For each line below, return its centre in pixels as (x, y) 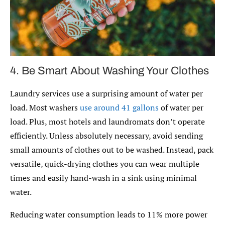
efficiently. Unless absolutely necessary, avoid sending (106, 135)
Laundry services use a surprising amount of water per (106, 93)
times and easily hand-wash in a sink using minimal (103, 178)
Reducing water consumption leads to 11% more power (109, 214)
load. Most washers (45, 107)
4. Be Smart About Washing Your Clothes (109, 71)
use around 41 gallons (119, 107)
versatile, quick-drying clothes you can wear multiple (105, 163)
